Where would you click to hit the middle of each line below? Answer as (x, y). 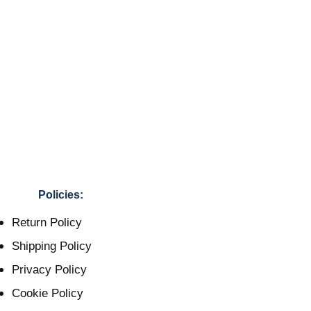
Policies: (60, 195)
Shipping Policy (52, 246)
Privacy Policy (49, 270)
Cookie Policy (48, 294)
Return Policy (47, 223)
